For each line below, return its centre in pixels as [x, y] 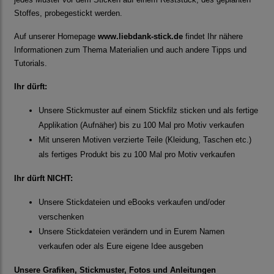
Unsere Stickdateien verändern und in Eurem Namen [131, 232]
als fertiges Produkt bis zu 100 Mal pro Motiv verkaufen [137, 155]
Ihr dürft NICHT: [43, 179]
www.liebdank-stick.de [140, 37]
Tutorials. [33, 64]
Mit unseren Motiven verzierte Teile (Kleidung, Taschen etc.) [145, 140]
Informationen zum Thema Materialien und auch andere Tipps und [130, 50]
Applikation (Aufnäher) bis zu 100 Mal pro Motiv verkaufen [141, 125]
